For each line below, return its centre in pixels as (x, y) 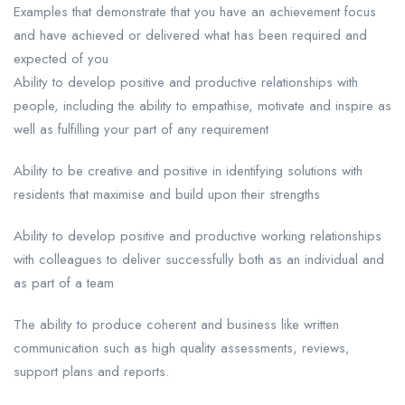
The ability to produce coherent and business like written (176, 325)
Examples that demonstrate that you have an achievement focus (195, 12)
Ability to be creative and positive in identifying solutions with (188, 171)
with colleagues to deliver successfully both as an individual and (199, 260)
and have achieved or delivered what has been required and (190, 36)
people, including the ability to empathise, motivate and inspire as (202, 106)
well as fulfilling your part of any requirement (141, 130)
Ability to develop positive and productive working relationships (198, 236)
